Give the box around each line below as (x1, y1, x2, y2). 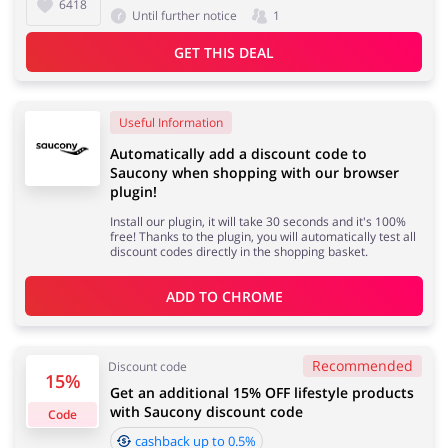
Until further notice (132, 7, 237, 25)
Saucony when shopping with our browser (110, 163, 399, 183)
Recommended (312, 356, 413, 376)
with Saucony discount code (110, 402, 303, 422)
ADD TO (165, 286, 222, 306)
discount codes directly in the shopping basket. (110, 243, 368, 261)
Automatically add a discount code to (110, 144, 367, 164)
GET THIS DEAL (174, 42, 274, 62)
